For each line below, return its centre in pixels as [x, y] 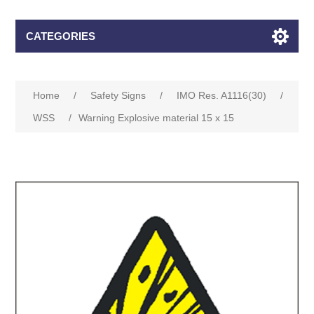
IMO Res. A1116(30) [222, 95]
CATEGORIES [61, 36]
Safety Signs [118, 95]
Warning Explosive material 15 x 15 [157, 118]
